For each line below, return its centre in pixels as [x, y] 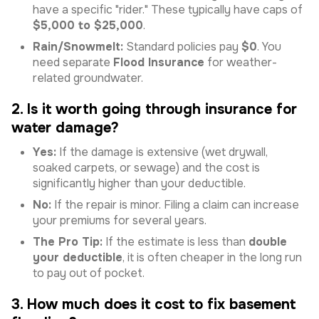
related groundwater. [88, 78]
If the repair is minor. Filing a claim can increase [175, 205]
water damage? [65, 128]
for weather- [241, 62]
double [268, 242]
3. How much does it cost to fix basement [153, 304]
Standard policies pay [182, 47]
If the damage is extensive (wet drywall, [162, 152]
